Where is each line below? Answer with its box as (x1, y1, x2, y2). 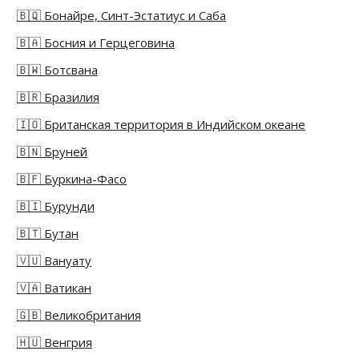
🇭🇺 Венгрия (17, 334, 92, 351)
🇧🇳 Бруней (17, 143, 87, 160)
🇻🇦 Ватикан (17, 280, 91, 296)
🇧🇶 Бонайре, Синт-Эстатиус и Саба (17, 7, 226, 24)
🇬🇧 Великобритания (17, 307, 141, 324)
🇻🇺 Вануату (17, 252, 91, 269)
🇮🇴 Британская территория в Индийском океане (17, 116, 305, 133)
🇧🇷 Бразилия (17, 89, 99, 106)
